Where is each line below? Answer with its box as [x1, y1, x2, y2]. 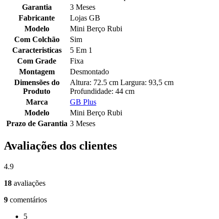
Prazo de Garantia [6, 119, 67, 128]
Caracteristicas [12, 46, 62, 55]
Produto [23, 87, 50, 96]
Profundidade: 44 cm [70, 87, 134, 96]
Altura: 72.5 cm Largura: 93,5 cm [70, 78, 174, 87]
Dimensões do [14, 78, 60, 87]
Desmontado [70, 67, 109, 76]
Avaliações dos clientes [4, 139, 117, 153]
